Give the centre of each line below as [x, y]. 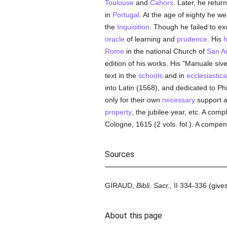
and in [174, 75]
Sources [119, 154]
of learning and [150, 39]
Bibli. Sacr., [154, 185]
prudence [192, 39]
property [118, 112]
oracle [115, 39]
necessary [178, 100]
